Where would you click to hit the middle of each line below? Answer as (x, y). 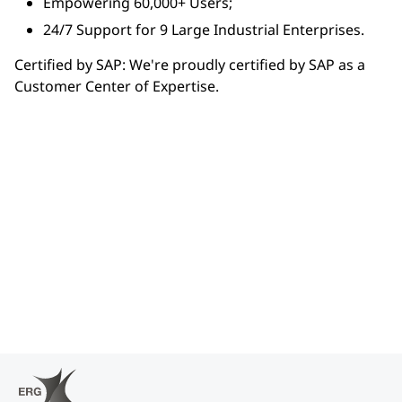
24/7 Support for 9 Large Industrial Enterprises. (204, 30)
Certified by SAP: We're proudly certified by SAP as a (190, 65)
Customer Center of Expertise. (117, 86)
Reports (56, 278)
